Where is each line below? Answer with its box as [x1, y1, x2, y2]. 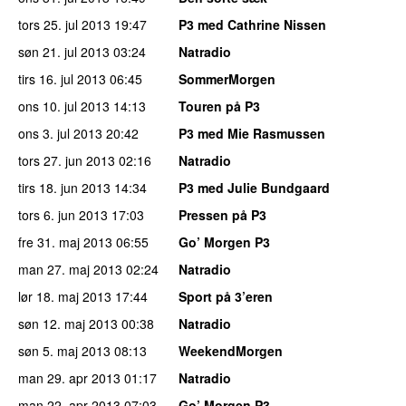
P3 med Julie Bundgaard [179, 178, 330, 197]
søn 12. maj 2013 [18, 314, 118, 333]
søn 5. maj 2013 [18, 341, 111, 360]
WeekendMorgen [179, 341, 283, 360]
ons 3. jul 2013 [18, 123, 102, 142]
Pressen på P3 [179, 205, 266, 224]
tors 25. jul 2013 [18, 14, 111, 34]
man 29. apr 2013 [18, 368, 121, 387]
